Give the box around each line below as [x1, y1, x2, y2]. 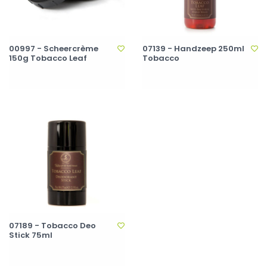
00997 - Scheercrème [9, 43, 98, 54]
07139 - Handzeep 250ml [142, 43, 244, 54]
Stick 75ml [9, 229, 52, 241]
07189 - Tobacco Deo [9, 220, 96, 231]
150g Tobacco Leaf [9, 52, 87, 64]
